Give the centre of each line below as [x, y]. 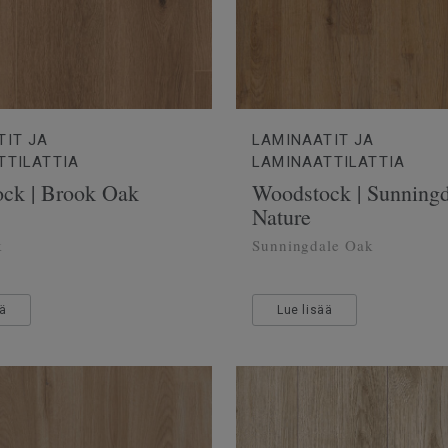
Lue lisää [305, 309]
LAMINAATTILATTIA [329, 161]
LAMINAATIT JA [313, 139]
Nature [281, 216]
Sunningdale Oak [313, 244]
